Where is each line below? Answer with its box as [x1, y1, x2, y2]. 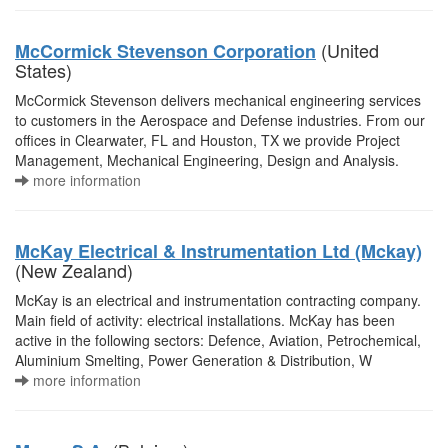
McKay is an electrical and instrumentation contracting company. [15, 290, 421, 310]
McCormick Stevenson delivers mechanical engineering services [15, 90, 421, 110]
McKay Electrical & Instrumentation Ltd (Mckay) [15, 238, 422, 264]
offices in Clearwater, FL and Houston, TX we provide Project [15, 130, 400, 150]
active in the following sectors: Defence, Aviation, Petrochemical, [15, 330, 421, 350]
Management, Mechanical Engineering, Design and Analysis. [15, 150, 399, 170]
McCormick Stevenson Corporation [15, 38, 316, 64]
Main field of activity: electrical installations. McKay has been [15, 310, 395, 330]
